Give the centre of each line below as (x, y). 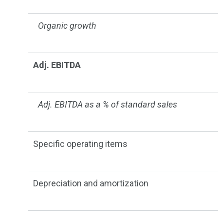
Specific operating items (80, 144)
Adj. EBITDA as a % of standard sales (108, 105)
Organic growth (67, 26)
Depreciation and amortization (91, 183)
